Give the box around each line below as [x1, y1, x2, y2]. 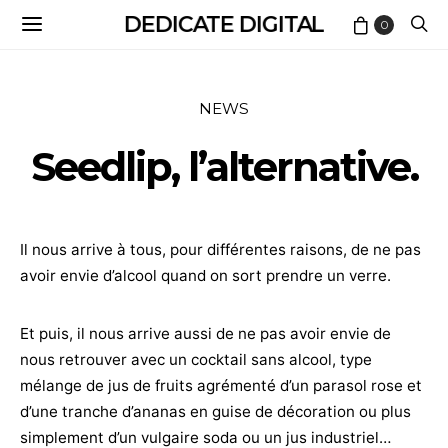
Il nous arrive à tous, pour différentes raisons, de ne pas [20, 240, 421, 259]
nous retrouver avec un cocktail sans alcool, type [20, 350, 372, 369]
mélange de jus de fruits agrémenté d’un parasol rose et [20, 376, 422, 395]
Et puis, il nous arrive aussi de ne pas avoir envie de [20, 324, 391, 343]
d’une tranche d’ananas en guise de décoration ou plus [20, 402, 411, 421]
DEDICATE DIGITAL [123, 10, 325, 38]
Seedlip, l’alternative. [30, 142, 418, 191]
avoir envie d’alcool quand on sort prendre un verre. [20, 266, 391, 285]
